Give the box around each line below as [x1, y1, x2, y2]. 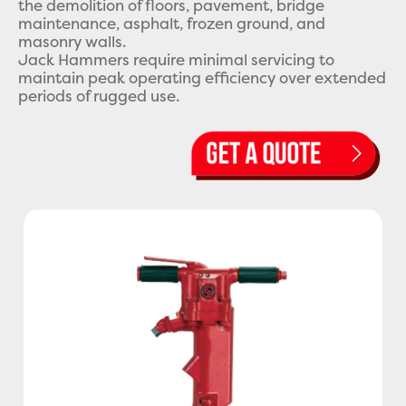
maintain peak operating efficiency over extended [18, 68, 386, 87]
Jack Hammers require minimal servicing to [18, 50, 334, 69]
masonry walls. [18, 32, 126, 51]
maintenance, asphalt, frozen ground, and [18, 14, 325, 33]
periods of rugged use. [18, 86, 179, 105]
